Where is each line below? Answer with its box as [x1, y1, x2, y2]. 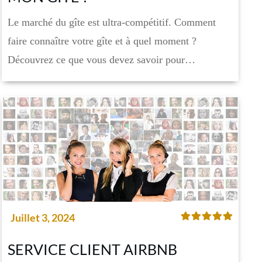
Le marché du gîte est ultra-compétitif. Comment [8, 16, 216, 29]
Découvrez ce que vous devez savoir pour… [8, 54, 196, 66]
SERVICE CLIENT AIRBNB [8, 240, 178, 258]
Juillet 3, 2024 [11, 211, 75, 224]
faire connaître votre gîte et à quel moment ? [8, 35, 197, 47]
